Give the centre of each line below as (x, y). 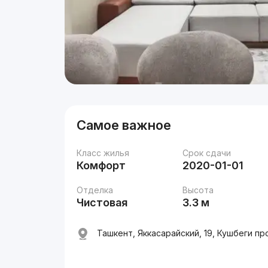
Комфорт (101, 165)
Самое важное (124, 125)
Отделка (95, 190)
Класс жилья (103, 153)
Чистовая (102, 202)
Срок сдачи (207, 153)
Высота (198, 190)
